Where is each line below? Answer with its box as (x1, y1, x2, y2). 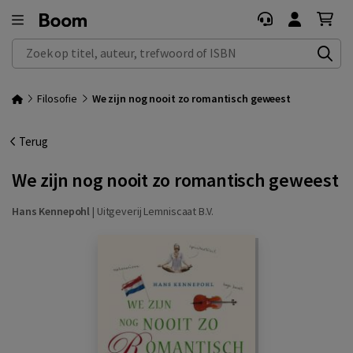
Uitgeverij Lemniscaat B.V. (96, 204, 214, 218)
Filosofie (37, 91, 78, 106)
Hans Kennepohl (12, 204, 91, 218)
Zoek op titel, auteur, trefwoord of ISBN (13, 39, 207, 54)
